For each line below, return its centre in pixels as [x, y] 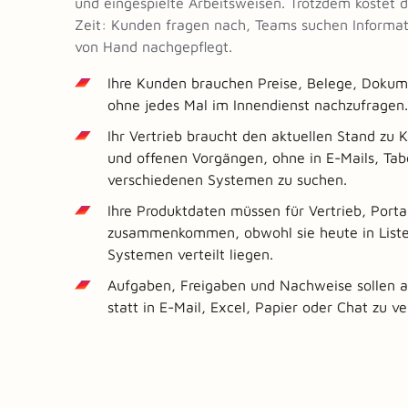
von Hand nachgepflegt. [153, 46]
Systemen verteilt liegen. [190, 254]
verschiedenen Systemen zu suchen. [227, 179]
